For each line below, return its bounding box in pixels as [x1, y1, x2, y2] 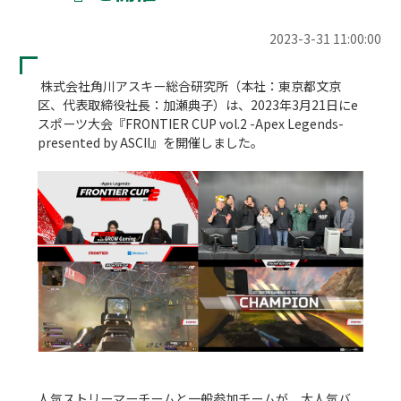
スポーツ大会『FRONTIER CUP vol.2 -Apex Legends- [38, 114, 345, 132]
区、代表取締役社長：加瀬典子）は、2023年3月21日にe [38, 95, 359, 114]
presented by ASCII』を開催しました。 [38, 132, 277, 151]
